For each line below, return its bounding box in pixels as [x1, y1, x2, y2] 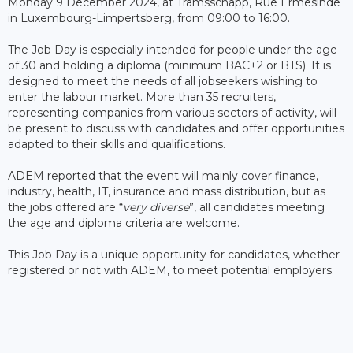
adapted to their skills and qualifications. [8, 136, 225, 151]
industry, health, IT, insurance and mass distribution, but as [8, 184, 325, 199]
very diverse [123, 199, 189, 214]
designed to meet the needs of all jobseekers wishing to [8, 73, 318, 88]
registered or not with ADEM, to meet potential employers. [8, 262, 334, 277]
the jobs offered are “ [8, 199, 123, 214]
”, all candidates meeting [189, 199, 325, 214]
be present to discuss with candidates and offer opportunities [8, 121, 344, 136]
